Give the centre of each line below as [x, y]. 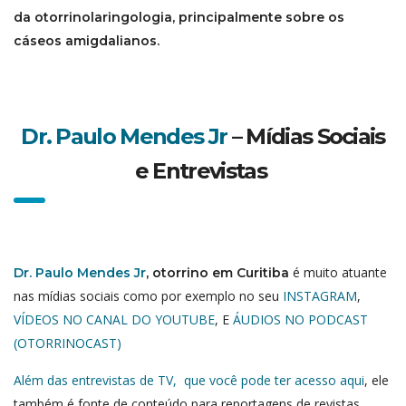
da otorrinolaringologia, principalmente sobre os [179, 18]
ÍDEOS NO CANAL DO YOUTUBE [118, 320]
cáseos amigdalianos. [87, 41]
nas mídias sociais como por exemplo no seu [148, 296]
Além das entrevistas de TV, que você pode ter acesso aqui [189, 381]
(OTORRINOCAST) [68, 343]
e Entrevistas [203, 171]
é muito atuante [338, 273]
